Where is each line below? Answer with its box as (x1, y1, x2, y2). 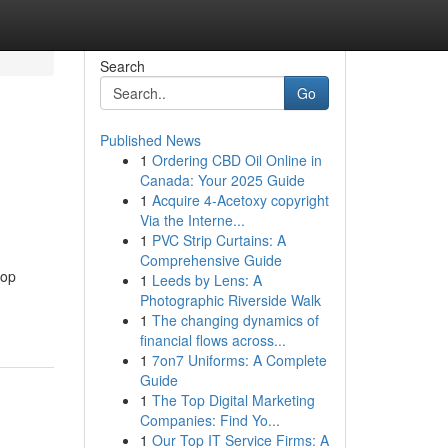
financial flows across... (139, 330, 286, 350)
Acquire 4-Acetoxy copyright (151, 190, 329, 210)
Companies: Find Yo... (139, 410, 280, 430)
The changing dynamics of (151, 310, 319, 330)
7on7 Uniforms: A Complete (151, 350, 327, 370)
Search (99, 56, 145, 76)
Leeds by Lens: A (151, 270, 262, 290)
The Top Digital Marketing (151, 390, 315, 410)
